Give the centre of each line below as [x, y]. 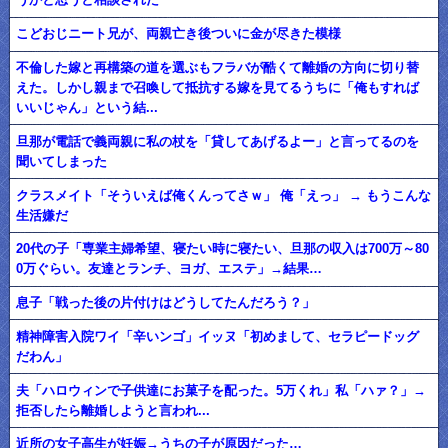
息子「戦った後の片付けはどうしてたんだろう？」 [166, 303]
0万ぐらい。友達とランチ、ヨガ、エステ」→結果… [169, 269]
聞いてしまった [62, 161]
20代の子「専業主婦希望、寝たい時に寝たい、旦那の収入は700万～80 [223, 249]
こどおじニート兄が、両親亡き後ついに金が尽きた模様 [179, 34]
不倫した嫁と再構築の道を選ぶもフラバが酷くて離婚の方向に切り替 [218, 67]
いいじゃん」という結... [87, 107]
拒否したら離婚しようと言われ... [113, 410]
